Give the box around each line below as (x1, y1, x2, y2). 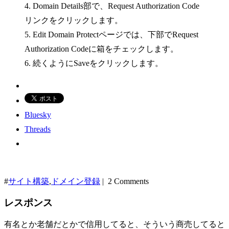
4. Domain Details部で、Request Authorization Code (25, 1, 199, 10)
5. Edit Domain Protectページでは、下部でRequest (25, 30, 198, 39)
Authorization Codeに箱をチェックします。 (25, 44, 178, 53)
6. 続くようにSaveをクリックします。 (25, 58, 163, 67)
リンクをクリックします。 (25, 15, 123, 25)
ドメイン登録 (51, 176, 100, 186)
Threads (25, 124, 51, 133)
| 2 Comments (100, 176, 149, 186)
